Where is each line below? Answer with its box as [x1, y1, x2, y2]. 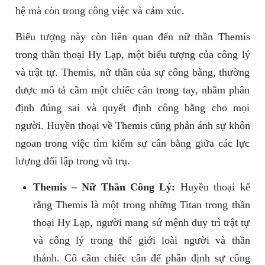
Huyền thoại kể [175, 181, 250, 193]
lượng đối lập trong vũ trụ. [15, 155, 130, 167]
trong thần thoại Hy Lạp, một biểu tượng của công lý [15, 49, 250, 61]
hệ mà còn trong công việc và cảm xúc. [15, 5, 185, 17]
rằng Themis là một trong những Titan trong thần [33, 199, 250, 211]
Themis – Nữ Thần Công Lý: [33, 181, 176, 193]
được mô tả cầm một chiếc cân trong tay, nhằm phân [15, 84, 250, 96]
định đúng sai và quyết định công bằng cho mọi [15, 102, 250, 114]
